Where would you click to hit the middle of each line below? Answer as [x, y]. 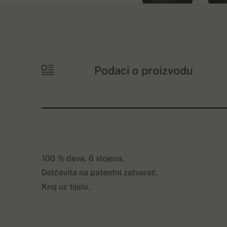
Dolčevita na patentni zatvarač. [100, 173]
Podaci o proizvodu [144, 70]
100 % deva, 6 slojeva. [83, 158]
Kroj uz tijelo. [66, 187]
